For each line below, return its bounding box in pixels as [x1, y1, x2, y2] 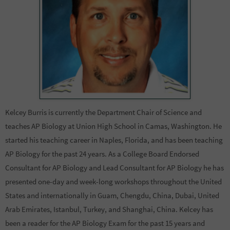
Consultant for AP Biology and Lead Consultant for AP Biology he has [5, 162, 224, 172]
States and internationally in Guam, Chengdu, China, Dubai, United [5, 190, 219, 200]
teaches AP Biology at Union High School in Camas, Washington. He [5, 121, 222, 131]
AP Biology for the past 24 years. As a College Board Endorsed [5, 148, 199, 159]
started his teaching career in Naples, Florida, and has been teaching [5, 135, 223, 145]
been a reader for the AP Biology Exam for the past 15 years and [5, 218, 205, 228]
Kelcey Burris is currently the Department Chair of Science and [5, 107, 202, 117]
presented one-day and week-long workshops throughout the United [5, 176, 222, 186]
